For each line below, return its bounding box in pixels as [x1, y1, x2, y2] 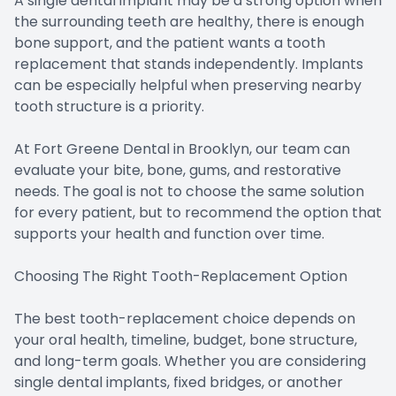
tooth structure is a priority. [14, 96, 204, 118]
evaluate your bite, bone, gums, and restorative [14, 160, 341, 181]
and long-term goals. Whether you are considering [14, 351, 366, 372]
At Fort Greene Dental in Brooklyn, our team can [14, 139, 350, 160]
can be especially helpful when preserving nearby [14, 75, 362, 96]
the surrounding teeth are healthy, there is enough [14, 11, 364, 33]
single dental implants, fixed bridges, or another [14, 372, 343, 393]
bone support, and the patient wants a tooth [14, 33, 325, 54]
